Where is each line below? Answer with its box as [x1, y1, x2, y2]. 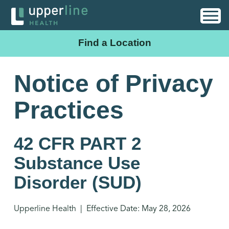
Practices [13, 97, 124, 124]
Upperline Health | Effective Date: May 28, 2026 [13, 203, 191, 214]
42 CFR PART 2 [13, 133, 141, 154]
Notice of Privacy [13, 70, 213, 98]
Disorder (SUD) [13, 172, 142, 193]
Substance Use [13, 153, 140, 173]
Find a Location [78, 37, 151, 49]
